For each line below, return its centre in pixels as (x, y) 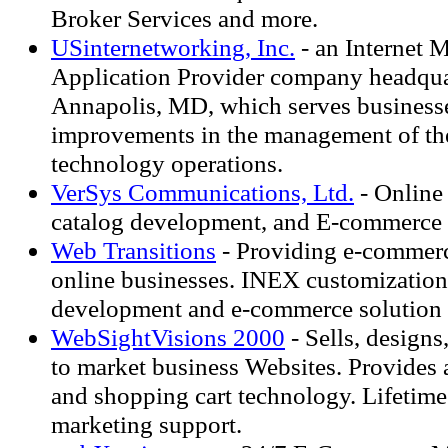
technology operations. (167, 163)
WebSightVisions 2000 (168, 337)
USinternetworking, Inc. (173, 47)
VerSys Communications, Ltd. (202, 192)
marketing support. (146, 424)
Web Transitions (133, 250)
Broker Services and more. (184, 18)
